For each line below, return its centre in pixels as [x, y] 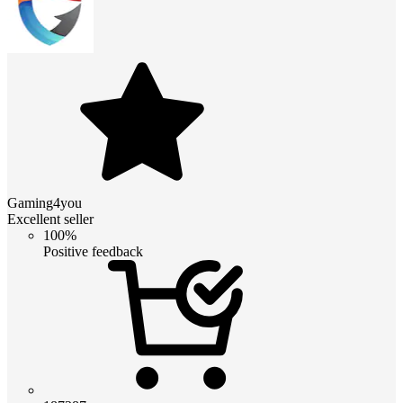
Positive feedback [93, 252]
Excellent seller [50, 219]
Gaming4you [45, 203]
